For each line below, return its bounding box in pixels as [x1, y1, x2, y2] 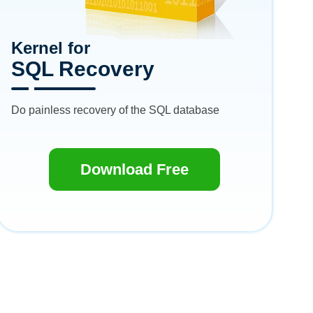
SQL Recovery [11, 57, 155, 80]
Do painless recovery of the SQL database [11, 104, 220, 116]
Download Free [80, 161, 189, 178]
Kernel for [11, 38, 91, 57]
